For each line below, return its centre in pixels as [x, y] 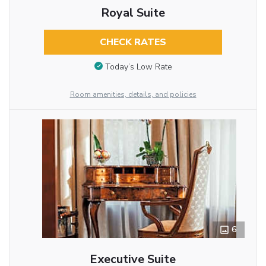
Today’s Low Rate [138, 66]
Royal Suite [133, 12]
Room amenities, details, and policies [133, 94]
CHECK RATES [133, 42]
